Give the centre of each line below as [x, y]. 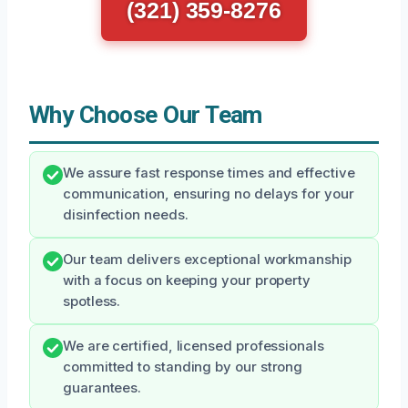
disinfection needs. [126, 215]
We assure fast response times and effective [209, 173]
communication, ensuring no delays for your [209, 194]
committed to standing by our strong [183, 367]
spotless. [92, 302]
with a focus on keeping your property [187, 281]
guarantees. [102, 388]
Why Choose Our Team [146, 115]
